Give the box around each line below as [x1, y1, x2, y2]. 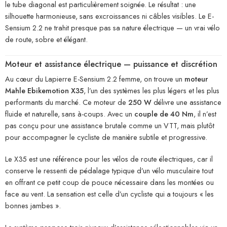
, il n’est [194, 108, 216, 120]
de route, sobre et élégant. [5, 33, 88, 45]
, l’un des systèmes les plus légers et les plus [84, 85, 219, 96]
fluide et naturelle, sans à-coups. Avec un [5, 108, 134, 120]
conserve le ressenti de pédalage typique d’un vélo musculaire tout [5, 165, 213, 176]
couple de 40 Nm [134, 108, 194, 120]
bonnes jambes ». [5, 200, 61, 211]
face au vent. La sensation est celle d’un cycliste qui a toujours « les [5, 188, 214, 199]
